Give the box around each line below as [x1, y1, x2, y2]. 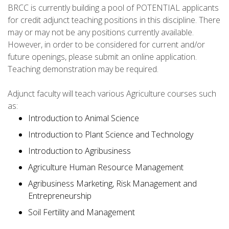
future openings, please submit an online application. [8, 51, 197, 62]
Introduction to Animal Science [28, 112, 139, 124]
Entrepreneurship [28, 190, 91, 201]
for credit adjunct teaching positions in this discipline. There [8, 14, 220, 26]
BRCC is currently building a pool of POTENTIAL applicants [8, 2, 219, 13]
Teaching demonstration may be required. [8, 63, 158, 75]
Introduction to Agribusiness [28, 145, 131, 156]
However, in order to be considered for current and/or [8, 38, 205, 50]
